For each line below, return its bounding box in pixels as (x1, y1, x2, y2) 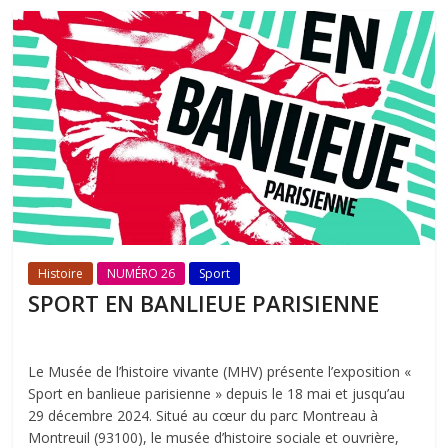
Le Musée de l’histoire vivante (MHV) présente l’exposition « (28, 361, 412, 381)
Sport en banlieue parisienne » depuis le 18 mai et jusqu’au (28, 383, 406, 403)
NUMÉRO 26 (107, 264, 176, 282)
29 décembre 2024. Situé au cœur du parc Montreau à (28, 405, 379, 425)
